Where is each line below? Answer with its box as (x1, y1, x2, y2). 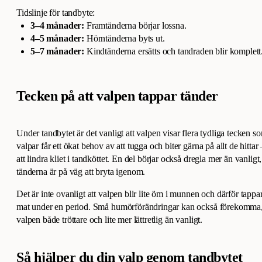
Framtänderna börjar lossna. (84, 20, 187, 31)
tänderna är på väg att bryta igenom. (16, 167, 148, 177)
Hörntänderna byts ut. (84, 33, 165, 44)
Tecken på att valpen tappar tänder (16, 88, 218, 104)
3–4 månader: (30, 20, 85, 31)
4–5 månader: (30, 33, 85, 44)
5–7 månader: (30, 46, 85, 57)
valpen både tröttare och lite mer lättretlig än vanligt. (16, 215, 203, 225)
